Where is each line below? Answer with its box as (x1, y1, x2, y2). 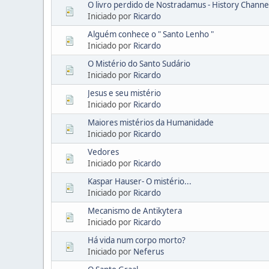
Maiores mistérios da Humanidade (88, 116, 214, 128)
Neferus (133, 246, 164, 257)
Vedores (88, 146, 119, 157)
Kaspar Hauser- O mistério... (88, 175, 192, 187)
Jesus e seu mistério (88, 87, 161, 98)
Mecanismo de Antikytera (88, 205, 182, 216)
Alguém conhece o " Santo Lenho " (88, 28, 214, 40)
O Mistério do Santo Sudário (88, 58, 190, 69)
